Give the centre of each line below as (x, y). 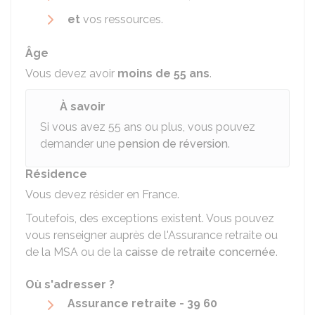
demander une (79, 144)
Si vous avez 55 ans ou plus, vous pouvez (148, 127)
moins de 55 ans (163, 73)
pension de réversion (173, 144)
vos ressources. (123, 19)
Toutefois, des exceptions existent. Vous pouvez (150, 218)
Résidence (56, 174)
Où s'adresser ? (70, 284)
